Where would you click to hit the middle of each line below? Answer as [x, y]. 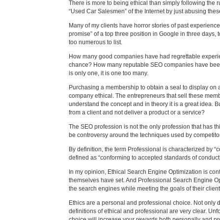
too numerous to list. [95, 42]
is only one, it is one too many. [108, 73]
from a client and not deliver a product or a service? [137, 112]
